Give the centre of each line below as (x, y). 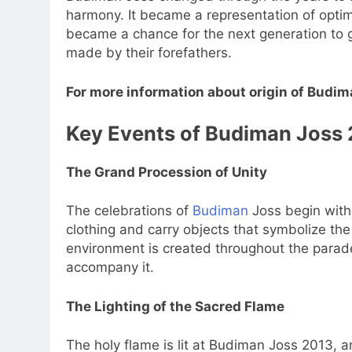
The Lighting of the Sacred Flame (175, 306)
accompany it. (110, 268)
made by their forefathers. (149, 53)
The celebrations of (129, 211)
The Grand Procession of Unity (167, 172)
